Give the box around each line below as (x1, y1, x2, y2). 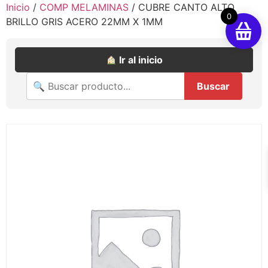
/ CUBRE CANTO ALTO (129, 1, 234, 13)
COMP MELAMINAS (39, 1, 129, 13)
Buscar (196, 80, 230, 92)
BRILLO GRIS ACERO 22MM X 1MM (6, 16, 163, 28)
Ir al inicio (116, 54, 163, 66)
